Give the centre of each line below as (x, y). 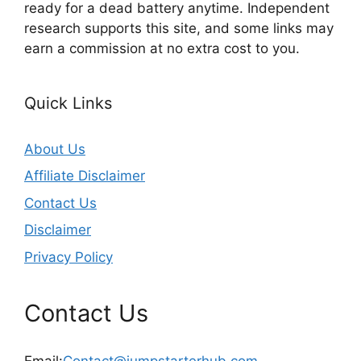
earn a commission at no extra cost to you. (162, 48)
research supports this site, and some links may (179, 28)
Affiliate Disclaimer (85, 176)
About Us (55, 149)
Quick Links (68, 103)
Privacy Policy (68, 257)
